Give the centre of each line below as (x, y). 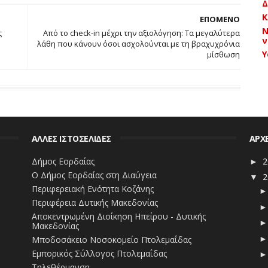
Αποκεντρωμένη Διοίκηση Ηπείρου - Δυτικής (118, 216)
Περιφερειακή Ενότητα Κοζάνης (92, 188)
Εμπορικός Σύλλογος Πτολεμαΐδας (99, 253)
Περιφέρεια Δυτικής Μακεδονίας (95, 202)
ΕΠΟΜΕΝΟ (220, 19)
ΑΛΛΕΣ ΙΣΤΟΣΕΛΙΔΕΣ (71, 138)
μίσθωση (224, 54)
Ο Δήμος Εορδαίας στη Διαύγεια (94, 175)
